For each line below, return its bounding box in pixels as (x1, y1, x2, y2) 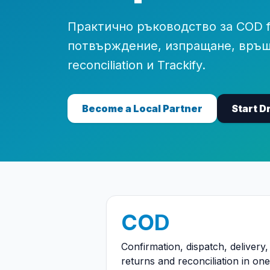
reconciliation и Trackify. (67, 58, 206, 72)
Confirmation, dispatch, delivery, (121, 240, 268, 253)
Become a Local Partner (82, 102, 202, 115)
